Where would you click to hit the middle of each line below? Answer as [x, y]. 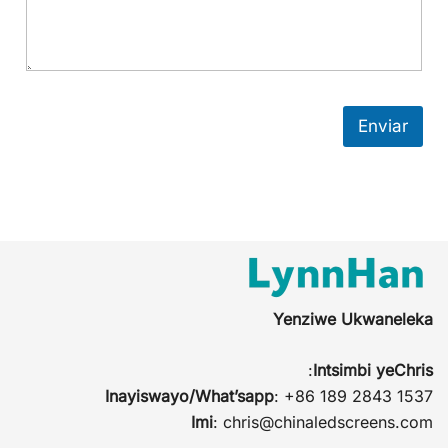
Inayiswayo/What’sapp [189, 396]
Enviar [383, 126]
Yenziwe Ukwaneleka [353, 319]
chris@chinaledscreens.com [328, 422]
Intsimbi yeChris [373, 370]
